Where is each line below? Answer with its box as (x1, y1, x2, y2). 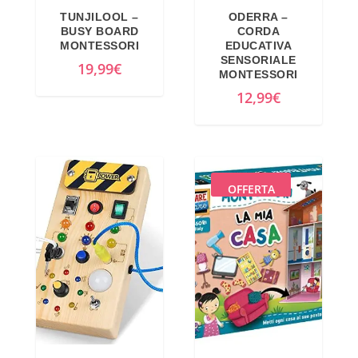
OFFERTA (227, 181, 275, 197)
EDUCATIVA (225, 39, 292, 53)
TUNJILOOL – (60, 10, 139, 24)
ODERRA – (228, 10, 288, 24)
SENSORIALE (220, 54, 296, 67)
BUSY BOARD (60, 25, 139, 38)
